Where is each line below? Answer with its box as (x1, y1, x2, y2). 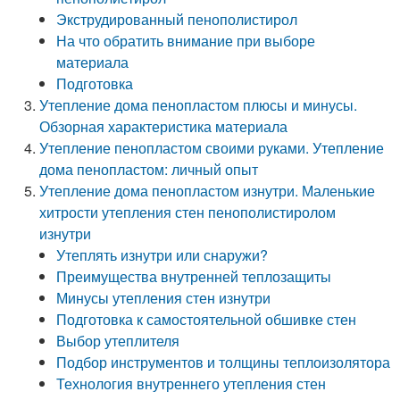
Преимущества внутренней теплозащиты (56, 266, 332, 287)
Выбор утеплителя (56, 330, 180, 351)
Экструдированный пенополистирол (56, 9, 298, 29)
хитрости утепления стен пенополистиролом (39, 202, 337, 222)
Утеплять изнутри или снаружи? (56, 245, 269, 265)
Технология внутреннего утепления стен (56, 373, 327, 394)
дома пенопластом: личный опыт (39, 159, 259, 179)
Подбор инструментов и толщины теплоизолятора (56, 352, 391, 372)
